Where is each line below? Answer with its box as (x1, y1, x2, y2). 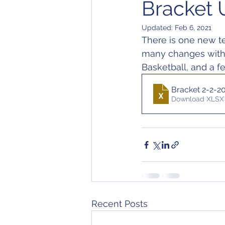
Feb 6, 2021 (175, 24, 211, 32)
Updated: (142, 24, 175, 32)
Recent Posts (91, 198, 148, 209)
